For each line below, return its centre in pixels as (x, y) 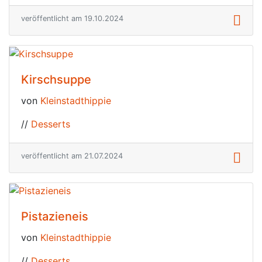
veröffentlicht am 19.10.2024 (72, 19)
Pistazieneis (55, 217)
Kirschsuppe (56, 79)
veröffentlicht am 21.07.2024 (72, 156)
